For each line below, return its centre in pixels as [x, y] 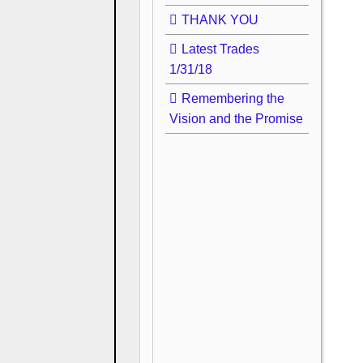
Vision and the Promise [237, 119]
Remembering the [233, 99]
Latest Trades [221, 49]
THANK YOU [220, 20]
